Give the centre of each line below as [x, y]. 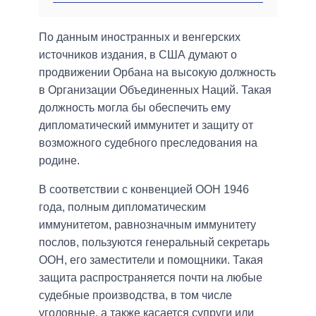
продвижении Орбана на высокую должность [157, 73]
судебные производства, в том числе [135, 296]
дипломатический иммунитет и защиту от [146, 126]
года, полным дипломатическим [122, 207]
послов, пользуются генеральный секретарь [154, 243]
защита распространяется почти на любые [151, 278]
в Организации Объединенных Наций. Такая [155, 90]
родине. [59, 161]
